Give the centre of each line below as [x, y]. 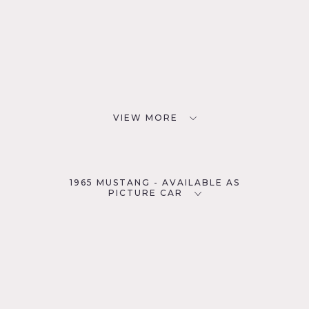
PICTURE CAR [145, 193]
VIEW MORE [145, 117]
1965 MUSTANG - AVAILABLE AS [154, 183]
